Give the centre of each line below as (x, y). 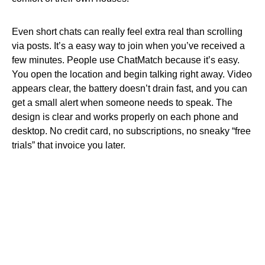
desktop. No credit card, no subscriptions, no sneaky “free (131, 131)
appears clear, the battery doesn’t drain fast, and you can (130, 88)
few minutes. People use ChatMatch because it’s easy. (126, 60)
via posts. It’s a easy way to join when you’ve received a (128, 46)
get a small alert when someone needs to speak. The (122, 103)
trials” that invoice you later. (69, 145)
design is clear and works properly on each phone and (125, 117)
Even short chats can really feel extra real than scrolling (127, 32)
